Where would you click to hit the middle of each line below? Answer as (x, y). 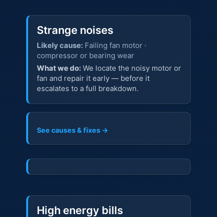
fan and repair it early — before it (93, 78)
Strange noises (75, 30)
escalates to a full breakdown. (87, 88)
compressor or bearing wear (85, 56)
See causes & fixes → (72, 130)
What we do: (59, 68)
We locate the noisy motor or (131, 68)
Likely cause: (60, 46)
